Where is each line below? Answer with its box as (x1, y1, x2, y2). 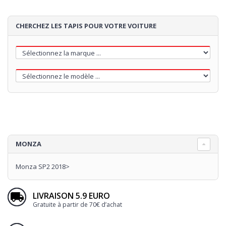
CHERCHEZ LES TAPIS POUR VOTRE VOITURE (16, 21, 156, 31)
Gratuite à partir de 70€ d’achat (33, 200, 122, 209)
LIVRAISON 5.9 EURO (33, 190, 110, 202)
